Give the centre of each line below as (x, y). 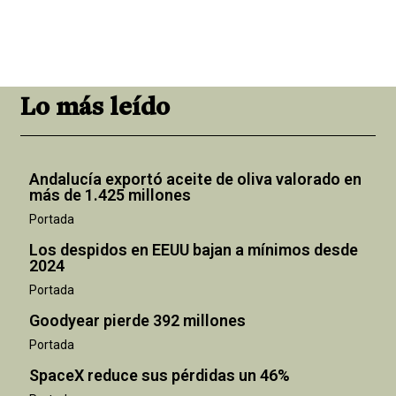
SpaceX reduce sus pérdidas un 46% (160, 375)
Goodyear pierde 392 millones (138, 320)
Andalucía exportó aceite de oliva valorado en (196, 179)
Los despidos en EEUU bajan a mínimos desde (194, 249)
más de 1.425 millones (110, 194)
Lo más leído (95, 108)
